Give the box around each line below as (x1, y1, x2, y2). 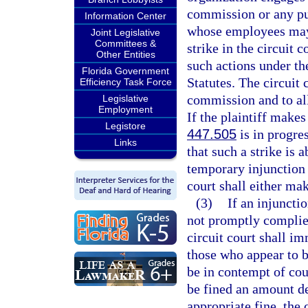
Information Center (85, 10, 166, 21)
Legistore (105, 120, 146, 131)
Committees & (95, 38, 156, 49)
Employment (98, 104, 153, 115)
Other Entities (96, 49, 155, 60)
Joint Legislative (91, 27, 160, 38)
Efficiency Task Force (79, 76, 172, 87)
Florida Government (82, 65, 169, 76)
